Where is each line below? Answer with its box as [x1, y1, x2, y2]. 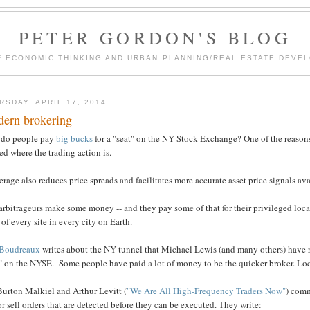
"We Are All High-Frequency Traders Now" [127, 284, 286, 298]
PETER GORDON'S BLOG [19, 26, 291, 49]
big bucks [56, 132, 93, 145]
